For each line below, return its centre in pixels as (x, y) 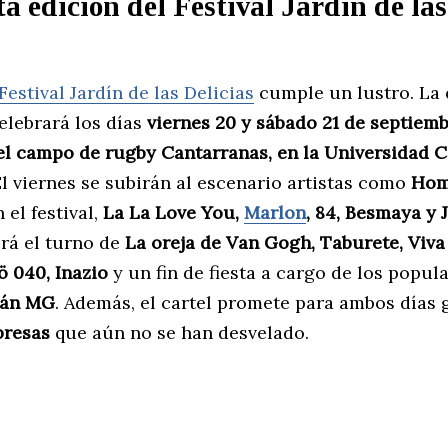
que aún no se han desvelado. (182, 332)
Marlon (275, 212)
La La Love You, (173, 212)
